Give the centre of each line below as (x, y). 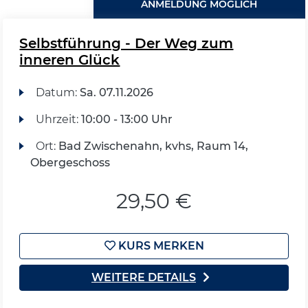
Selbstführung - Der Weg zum (126, 43)
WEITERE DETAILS (144, 277)
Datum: (57, 92)
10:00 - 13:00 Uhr (126, 119)
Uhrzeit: (58, 119)
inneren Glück (70, 60)
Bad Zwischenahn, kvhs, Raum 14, (153, 146)
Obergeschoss (70, 163)
